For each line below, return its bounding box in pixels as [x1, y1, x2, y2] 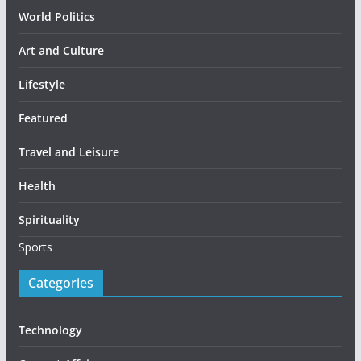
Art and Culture [18, 42, 104, 58]
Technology [18, 322, 82, 338]
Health [18, 177, 56, 193]
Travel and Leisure [18, 143, 119, 160]
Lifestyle [18, 76, 65, 92]
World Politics [18, 8, 95, 24]
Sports [18, 239, 52, 255]
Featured [18, 110, 68, 126]
